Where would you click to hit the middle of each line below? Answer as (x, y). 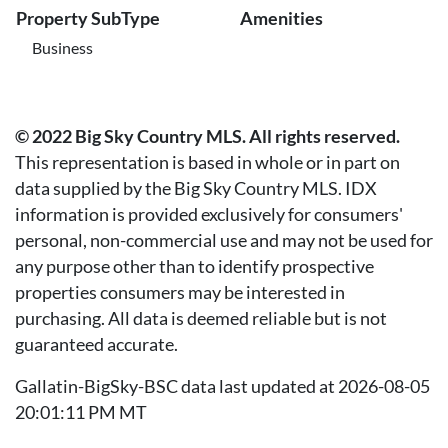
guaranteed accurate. (96, 344)
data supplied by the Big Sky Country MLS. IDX (196, 188)
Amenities (281, 18)
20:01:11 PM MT (81, 412)
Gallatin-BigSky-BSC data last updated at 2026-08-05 (222, 386)
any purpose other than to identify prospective (194, 266)
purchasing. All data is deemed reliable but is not (201, 318)
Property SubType (88, 18)
